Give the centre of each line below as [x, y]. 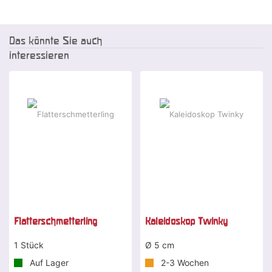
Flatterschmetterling [56, 221]
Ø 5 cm [160, 245]
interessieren [39, 55]
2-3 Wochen [184, 262]
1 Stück [29, 245]
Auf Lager [48, 262]
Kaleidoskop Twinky [186, 221]
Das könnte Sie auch [56, 40]
